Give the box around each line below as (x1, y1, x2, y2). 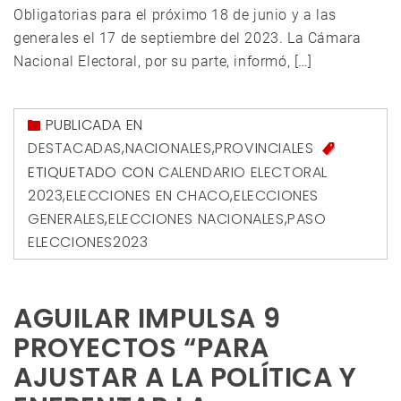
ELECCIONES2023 (28, 231, 149, 252)
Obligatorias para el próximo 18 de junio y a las (13, 6, 337, 24)
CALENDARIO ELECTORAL (158, 161, 328, 183)
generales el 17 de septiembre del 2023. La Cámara (13, 30, 362, 47)
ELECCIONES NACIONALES (108, 208, 285, 229)
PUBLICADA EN (45, 115, 143, 136)
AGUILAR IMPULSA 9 (13, 299, 281, 337)
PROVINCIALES (215, 138, 314, 159)
